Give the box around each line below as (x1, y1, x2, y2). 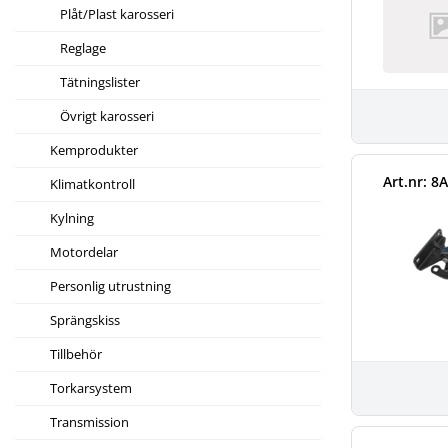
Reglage (60, 39, 106, 58)
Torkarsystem (50, 379, 132, 398)
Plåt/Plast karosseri (60, 5, 174, 24)
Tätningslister (60, 73, 140, 92)
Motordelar (50, 243, 118, 262)
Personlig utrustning (50, 277, 171, 296)
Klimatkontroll (50, 175, 135, 194)
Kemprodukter (50, 141, 138, 160)
